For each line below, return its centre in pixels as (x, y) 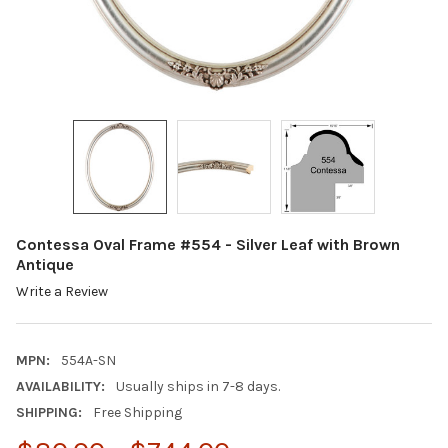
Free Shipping (137, 413)
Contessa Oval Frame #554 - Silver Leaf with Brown (208, 244)
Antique (45, 264)
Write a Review (62, 292)
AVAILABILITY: (60, 387)
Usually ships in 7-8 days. (197, 387)
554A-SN (88, 361)
